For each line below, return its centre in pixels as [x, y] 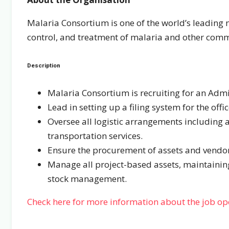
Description [44, 65]
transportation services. [95, 136]
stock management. [87, 179]
